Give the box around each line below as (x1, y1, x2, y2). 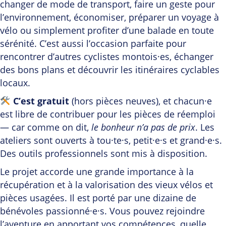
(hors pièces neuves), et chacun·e (69, 95, 212, 107)
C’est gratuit (13, 95, 69, 107)
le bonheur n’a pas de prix (91, 121, 195, 134)
